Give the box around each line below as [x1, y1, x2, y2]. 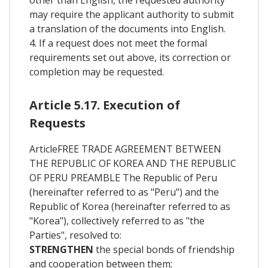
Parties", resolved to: [29, 228, 121, 242]
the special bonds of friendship [96, 242, 234, 256]
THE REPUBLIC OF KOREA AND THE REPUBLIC [29, 156, 236, 170]
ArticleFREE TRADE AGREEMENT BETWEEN [29, 142, 221, 156]
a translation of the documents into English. [29, 22, 226, 35]
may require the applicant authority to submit [29, 7, 234, 21]
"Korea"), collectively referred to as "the [29, 214, 205, 227]
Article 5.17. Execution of [29, 96, 180, 113]
